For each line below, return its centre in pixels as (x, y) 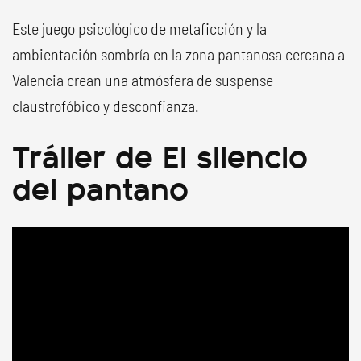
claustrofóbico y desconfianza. (106, 106)
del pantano (100, 187)
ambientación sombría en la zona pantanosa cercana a (178, 54)
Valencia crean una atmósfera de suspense (143, 80)
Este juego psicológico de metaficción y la (139, 28)
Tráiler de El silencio (160, 154)
